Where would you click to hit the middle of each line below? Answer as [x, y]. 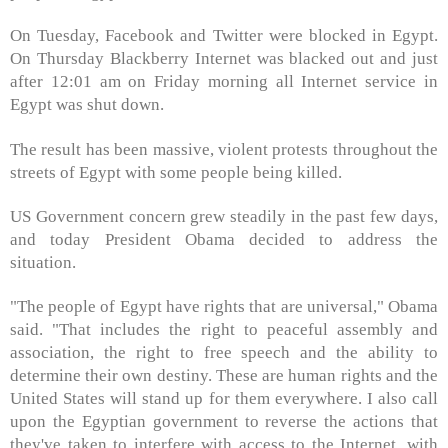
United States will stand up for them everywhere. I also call [224, 399]
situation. [53, 263]
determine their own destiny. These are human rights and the [224, 376]
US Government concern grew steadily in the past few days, [224, 217]
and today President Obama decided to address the [224, 240]
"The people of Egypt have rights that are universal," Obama [224, 307]
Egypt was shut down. [97, 105]
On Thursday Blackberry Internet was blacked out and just [224, 59]
